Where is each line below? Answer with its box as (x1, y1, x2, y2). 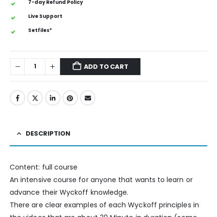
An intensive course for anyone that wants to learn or (10, 175, 193, 185)
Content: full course (10, 162, 78, 172)
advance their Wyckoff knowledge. (10, 187, 129, 198)
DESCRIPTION (26, 129, 70, 139)
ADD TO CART (83, 62, 128, 71)
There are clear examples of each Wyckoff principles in (10, 200, 199, 210)
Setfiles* (28, 27, 52, 34)
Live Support (28, 13, 62, 20)
